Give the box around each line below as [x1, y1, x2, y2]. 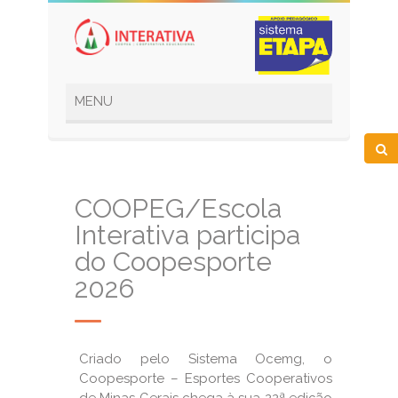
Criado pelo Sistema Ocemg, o [79, 351, 332, 367]
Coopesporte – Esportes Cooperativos [79, 370, 332, 386]
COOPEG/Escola [75, 193, 282, 224]
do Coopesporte [75, 246, 272, 277]
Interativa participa [75, 219, 300, 251]
